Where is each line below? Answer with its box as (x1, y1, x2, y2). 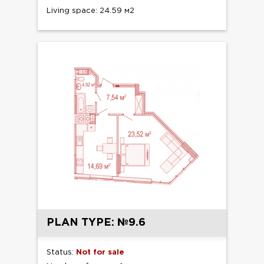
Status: (47, 249, 76, 256)
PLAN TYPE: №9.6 (47, 218, 146, 228)
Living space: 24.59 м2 (47, 7, 134, 14)
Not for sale (76, 249, 124, 256)
